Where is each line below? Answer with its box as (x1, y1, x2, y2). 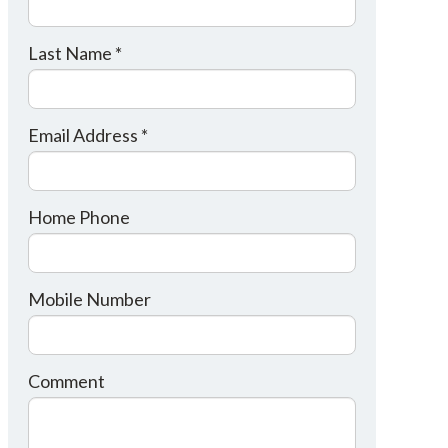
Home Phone (27, 206, 130, 228)
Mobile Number (27, 288, 151, 310)
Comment (27, 370, 105, 392)
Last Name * (27, 42, 122, 64)
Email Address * (27, 124, 148, 146)
